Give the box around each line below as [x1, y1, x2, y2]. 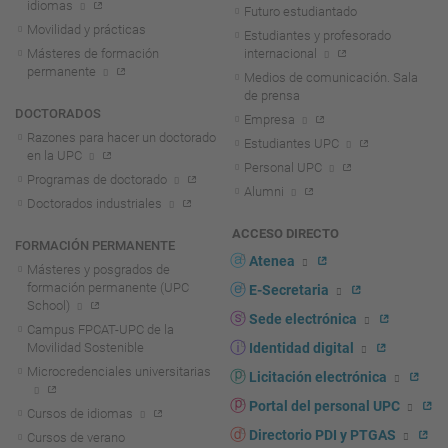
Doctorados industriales [27, 196, 162, 212]
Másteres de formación [27, 46, 159, 62]
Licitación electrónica [249, 369, 388, 387]
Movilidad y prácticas [27, 22, 146, 38]
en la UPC [27, 148, 82, 164]
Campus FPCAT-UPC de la [27, 322, 174, 338]
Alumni [244, 184, 284, 200]
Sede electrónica [249, 311, 358, 329]
